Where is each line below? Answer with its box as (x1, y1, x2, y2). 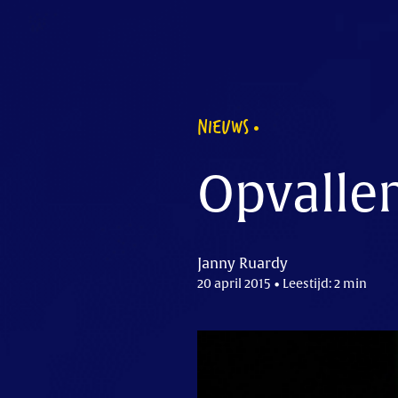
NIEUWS (197, 110, 249, 141)
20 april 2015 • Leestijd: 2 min (197, 276, 367, 291)
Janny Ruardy (197, 255, 288, 273)
